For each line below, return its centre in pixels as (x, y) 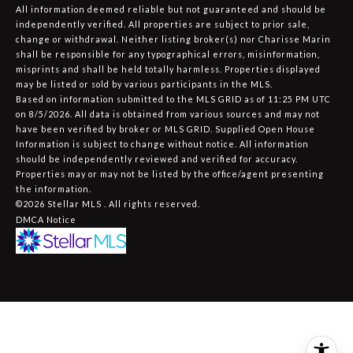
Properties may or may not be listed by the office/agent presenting (170, 173)
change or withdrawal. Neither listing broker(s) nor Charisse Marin (173, 39)
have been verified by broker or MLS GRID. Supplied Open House (165, 128)
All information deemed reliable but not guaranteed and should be (171, 9)
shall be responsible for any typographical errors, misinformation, (168, 54)
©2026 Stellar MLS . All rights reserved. (108, 203)
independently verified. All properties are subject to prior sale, (163, 24)
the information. (54, 188)
